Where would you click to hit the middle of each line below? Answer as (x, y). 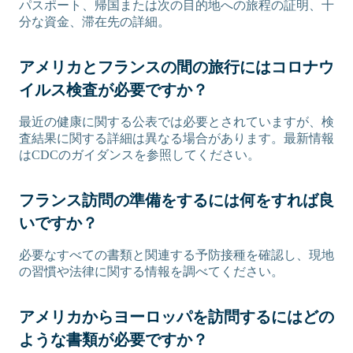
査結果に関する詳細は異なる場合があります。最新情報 (176, 139)
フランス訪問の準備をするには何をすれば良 (176, 201)
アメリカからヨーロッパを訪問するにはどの (176, 317)
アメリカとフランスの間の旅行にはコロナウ (176, 67)
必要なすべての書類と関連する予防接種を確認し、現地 (176, 255)
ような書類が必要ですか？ (115, 340)
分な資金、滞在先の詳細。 (95, 22)
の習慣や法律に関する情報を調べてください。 (151, 272)
